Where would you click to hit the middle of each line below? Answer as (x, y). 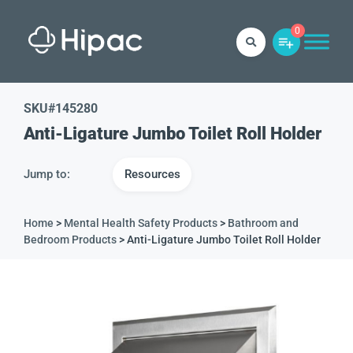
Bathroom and (263, 223)
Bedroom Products (70, 240)
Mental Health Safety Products (141, 223)
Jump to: (47, 174)
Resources (152, 174)
